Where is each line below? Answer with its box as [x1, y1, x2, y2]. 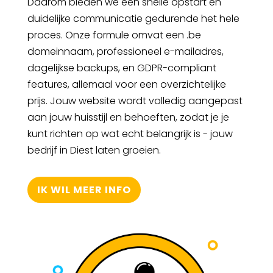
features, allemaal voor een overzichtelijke [27, 77, 226, 92]
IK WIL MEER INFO [37, 183, 131, 197]
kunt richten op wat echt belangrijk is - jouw [27, 127, 233, 141]
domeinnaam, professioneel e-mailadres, [27, 44, 224, 59]
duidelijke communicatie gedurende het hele [27, 12, 239, 26]
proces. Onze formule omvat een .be [27, 28, 201, 43]
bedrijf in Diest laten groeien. [27, 143, 161, 158]
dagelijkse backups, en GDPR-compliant [27, 61, 216, 76]
